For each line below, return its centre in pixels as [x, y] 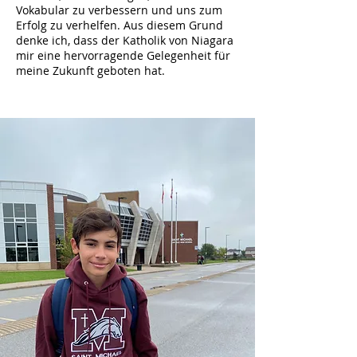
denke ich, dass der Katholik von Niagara [125, 40]
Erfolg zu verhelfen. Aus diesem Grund [120, 25]
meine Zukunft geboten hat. [90, 71]
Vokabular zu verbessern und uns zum [119, 10]
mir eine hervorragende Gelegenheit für [123, 55]
